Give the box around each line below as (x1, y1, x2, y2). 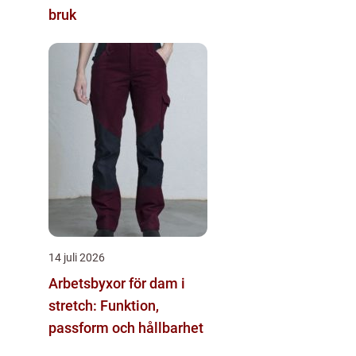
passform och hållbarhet (48, 319, 203, 336)
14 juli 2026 (48, 251, 105, 264)
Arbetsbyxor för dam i (48, 275, 185, 292)
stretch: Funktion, (48, 297, 159, 314)
